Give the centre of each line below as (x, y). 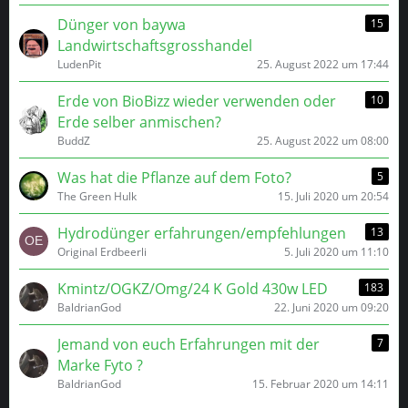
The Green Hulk (97, 196)
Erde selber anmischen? (139, 122)
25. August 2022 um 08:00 (323, 141)
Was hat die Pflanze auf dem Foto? (174, 178)
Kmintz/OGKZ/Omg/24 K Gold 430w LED (193, 289)
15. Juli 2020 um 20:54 (333, 196)
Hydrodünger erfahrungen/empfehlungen (202, 233)
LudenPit (79, 64)
